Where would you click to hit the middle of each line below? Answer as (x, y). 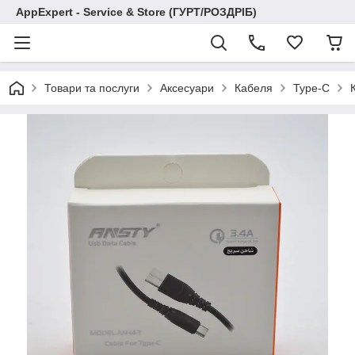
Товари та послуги (92, 88)
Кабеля (254, 88)
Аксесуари (187, 88)
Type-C (311, 88)
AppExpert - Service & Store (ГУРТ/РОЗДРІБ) (136, 12)
